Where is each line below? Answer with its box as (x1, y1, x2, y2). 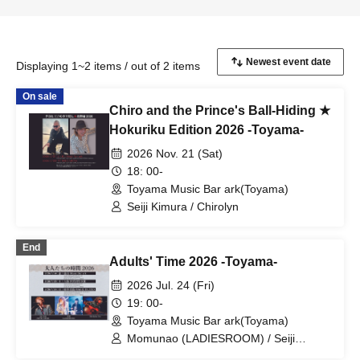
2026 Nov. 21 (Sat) (127, 147, 223, 160)
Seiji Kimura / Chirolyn (127, 200, 239, 213)
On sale (22, 91, 57, 102)
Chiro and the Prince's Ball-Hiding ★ (109, 104, 330, 117)
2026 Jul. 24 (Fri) (127, 279, 215, 292)
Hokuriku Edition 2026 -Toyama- (109, 123, 304, 137)
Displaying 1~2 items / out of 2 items (16, 59, 200, 72)
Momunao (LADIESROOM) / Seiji (127, 332, 295, 345)
